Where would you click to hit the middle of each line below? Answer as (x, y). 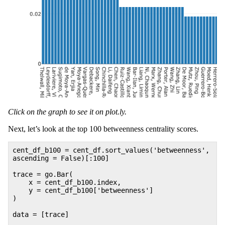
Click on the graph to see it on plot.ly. (67, 111)
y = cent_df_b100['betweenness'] (83, 190)
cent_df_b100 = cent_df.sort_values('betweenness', (111, 150)
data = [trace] (41, 214)
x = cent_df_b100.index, (67, 182)
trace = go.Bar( (43, 174)
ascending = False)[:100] (61, 158)
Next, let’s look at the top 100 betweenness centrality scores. (103, 129)
